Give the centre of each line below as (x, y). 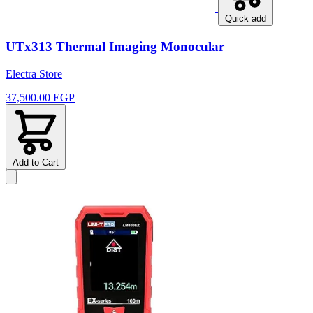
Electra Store (34, 73)
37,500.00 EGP (40, 97)
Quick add (246, 19)
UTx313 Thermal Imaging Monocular (115, 47)
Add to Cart (36, 162)
